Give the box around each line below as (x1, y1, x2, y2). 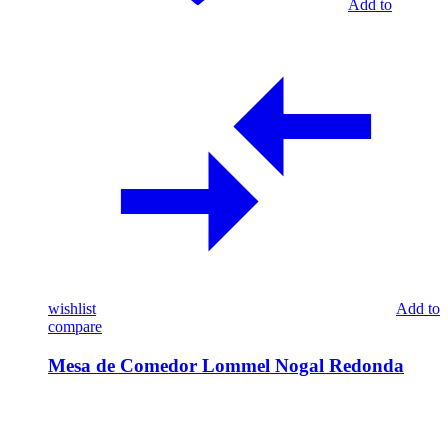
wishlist (48, 300, 96, 318)
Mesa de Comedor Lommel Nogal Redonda (48, 354, 404, 376)
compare (48, 318, 102, 336)
